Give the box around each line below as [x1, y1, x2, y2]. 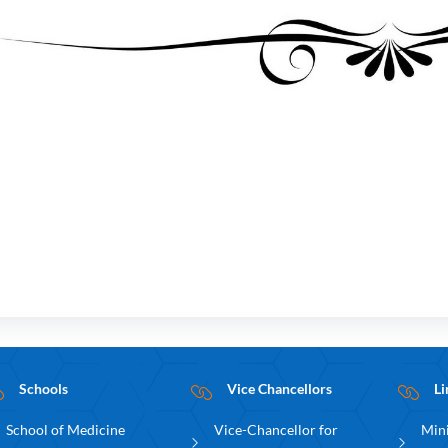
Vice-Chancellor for [213, 420, 338, 438]
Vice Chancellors [226, 379, 332, 397]
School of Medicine [6, 420, 126, 438]
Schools [19, 379, 69, 397]
